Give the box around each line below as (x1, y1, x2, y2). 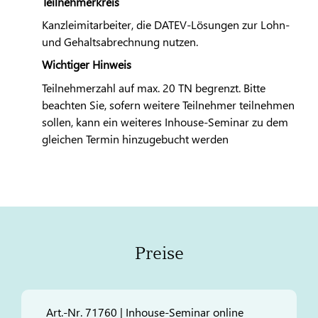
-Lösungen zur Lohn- (186, 16, 290, 32)
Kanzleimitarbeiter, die (41, 16, 154, 32)
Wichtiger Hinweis (41, 57, 131, 72)
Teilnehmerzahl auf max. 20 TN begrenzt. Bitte (41, 79, 265, 95)
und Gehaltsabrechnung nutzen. (41, 33, 198, 49)
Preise (134, 243, 184, 264)
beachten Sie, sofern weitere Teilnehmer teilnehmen (41, 97, 295, 112)
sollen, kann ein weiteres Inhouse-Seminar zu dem (41, 114, 288, 129)
